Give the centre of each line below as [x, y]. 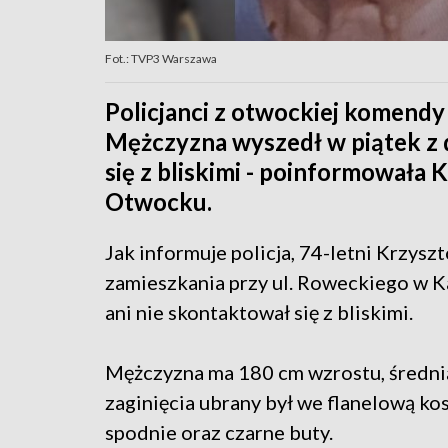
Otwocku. [158, 202]
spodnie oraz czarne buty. [219, 432]
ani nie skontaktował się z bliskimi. [259, 312]
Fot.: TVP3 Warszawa [161, 59]
